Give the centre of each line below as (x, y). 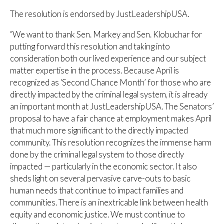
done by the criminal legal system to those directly (97, 154)
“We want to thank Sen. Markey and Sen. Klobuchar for (106, 34)
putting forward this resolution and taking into (90, 46)
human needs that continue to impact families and (97, 190)
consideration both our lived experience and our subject (108, 58)
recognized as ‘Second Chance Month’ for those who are (110, 82)
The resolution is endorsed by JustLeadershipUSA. (99, 14)
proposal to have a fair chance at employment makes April (111, 118)
